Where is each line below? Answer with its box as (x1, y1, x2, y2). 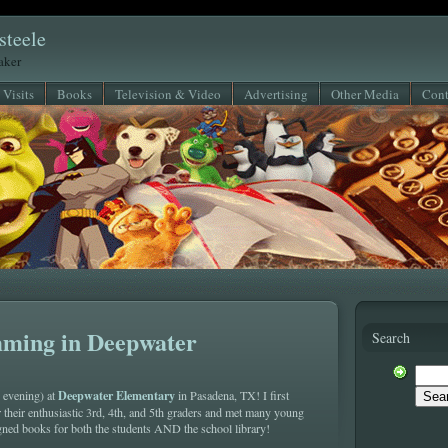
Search (372, 328, 410, 347)
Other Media (331, 85, 399, 103)
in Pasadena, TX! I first (178, 387, 289, 404)
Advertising (244, 85, 308, 103)
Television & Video (115, 85, 221, 103)
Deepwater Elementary (58, 386, 178, 405)
